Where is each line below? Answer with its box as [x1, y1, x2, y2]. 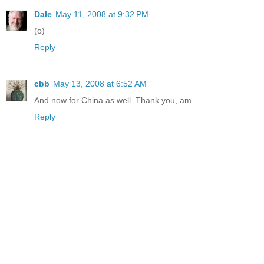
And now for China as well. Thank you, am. [34, 95, 194, 105]
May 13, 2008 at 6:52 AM [53, 79, 147, 89]
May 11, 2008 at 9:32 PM [55, 9, 148, 19]
